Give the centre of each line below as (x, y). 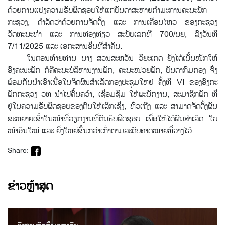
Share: (19, 150)
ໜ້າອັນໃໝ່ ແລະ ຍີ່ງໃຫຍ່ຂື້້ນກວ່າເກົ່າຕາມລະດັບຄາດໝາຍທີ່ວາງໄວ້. (101, 131)
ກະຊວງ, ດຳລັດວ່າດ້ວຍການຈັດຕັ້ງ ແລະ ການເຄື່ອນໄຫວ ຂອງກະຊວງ (113, 22)
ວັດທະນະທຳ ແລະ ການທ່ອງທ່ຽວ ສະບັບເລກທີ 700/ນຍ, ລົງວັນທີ (113, 34)
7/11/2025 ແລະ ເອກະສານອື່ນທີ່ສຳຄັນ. (65, 46)
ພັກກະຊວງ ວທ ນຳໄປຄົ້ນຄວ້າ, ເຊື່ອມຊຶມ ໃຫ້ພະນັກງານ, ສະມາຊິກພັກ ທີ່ (113, 94)
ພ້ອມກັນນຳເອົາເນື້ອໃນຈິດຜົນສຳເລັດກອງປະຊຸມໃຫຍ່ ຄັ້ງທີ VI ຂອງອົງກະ (113, 82)
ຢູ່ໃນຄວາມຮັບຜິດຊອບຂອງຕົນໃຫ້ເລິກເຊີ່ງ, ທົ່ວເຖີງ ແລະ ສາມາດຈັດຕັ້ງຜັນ (113, 106)
